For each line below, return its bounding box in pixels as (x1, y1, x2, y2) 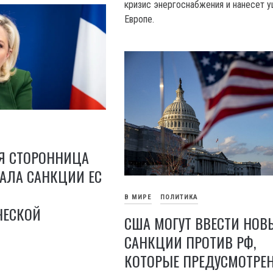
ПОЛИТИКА (160, 193, 199, 202)
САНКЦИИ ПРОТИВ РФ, (124, 231, 257, 253)
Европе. (124, 13, 155, 25)
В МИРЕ (124, 193, 152, 202)
